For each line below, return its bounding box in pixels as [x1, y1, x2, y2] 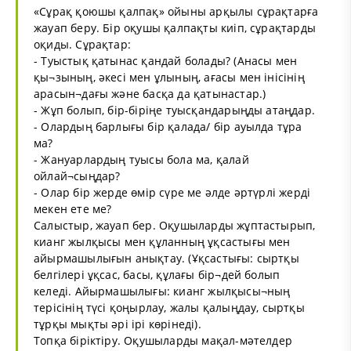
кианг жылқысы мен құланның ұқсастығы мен [34, 233, 291, 249]
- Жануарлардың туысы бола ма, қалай [34, 151, 249, 167]
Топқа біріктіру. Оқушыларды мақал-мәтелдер [34, 332, 293, 348]
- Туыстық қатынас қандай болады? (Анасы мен [34, 52, 298, 68]
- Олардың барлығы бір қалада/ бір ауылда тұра [34, 118, 302, 134]
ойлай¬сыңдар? [34, 168, 121, 183]
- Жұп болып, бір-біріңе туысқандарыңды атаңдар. [34, 102, 316, 118]
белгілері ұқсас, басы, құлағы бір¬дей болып [34, 266, 280, 282]
